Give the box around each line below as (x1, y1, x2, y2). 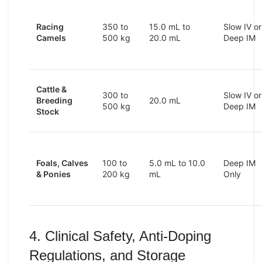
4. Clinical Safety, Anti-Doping (29, 228, 211, 244)
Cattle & (36, 84, 67, 94)
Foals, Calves (36, 158, 88, 168)
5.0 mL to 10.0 (149, 158, 205, 168)
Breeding (36, 95, 73, 105)
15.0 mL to (149, 22, 190, 32)
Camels (36, 33, 66, 43)
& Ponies (36, 169, 71, 179)
